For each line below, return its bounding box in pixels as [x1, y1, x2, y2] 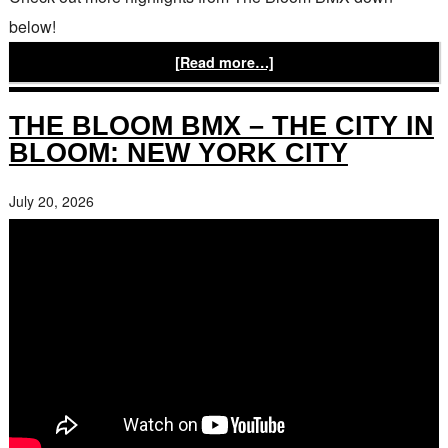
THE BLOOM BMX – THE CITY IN [8, 109, 434, 141]
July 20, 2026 [8, 190, 94, 211]
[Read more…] [174, 51, 274, 72]
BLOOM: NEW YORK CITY [8, 136, 348, 168]
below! [8, 14, 56, 38]
